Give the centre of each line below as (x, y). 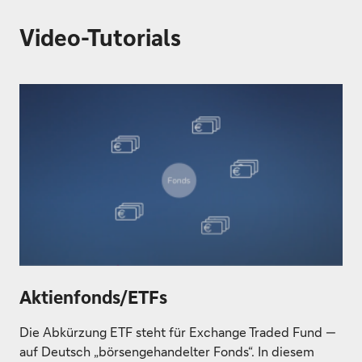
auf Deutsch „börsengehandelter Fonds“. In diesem (167, 351)
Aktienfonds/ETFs (93, 297)
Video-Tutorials (100, 37)
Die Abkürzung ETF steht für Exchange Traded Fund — (178, 332)
